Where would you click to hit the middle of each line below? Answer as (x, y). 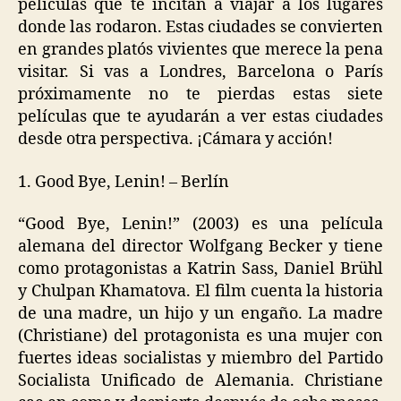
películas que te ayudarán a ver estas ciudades (200, 117)
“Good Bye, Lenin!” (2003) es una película (200, 225)
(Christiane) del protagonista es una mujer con (200, 337)
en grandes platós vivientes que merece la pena (200, 50)
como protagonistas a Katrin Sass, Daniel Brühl (200, 269)
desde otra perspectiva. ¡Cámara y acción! (175, 140)
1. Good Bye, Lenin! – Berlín (124, 182)
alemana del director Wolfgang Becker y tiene (200, 247)
